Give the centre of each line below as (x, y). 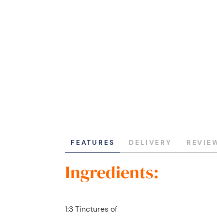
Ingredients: (112, 172)
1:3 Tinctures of (91, 209)
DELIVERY (150, 143)
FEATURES (93, 143)
